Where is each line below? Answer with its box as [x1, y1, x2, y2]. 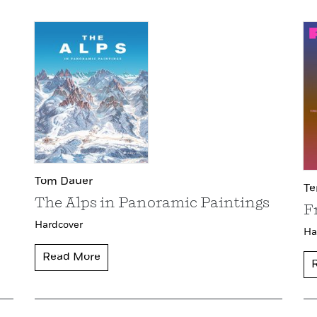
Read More [42, 252, 100, 264]
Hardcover [35, 220, 83, 231]
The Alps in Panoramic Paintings [35, 197, 270, 212]
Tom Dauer [35, 176, 93, 188]
